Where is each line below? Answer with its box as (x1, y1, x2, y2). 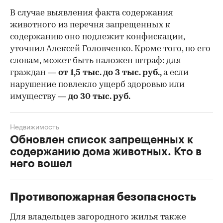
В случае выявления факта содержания (10, 9, 173, 18)
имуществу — (10, 93, 68, 102)
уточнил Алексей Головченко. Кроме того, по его (10, 45, 211, 54)
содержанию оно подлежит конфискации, (10, 33, 185, 42)
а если (163, 69, 189, 78)
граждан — (10, 69, 56, 78)
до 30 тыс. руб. (68, 93, 130, 102)
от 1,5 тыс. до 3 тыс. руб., (56, 69, 163, 78)
